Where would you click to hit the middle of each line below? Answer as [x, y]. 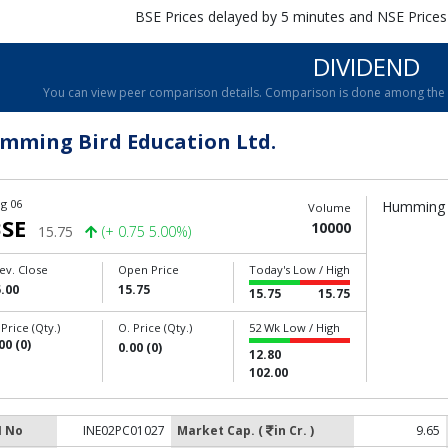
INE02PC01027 [124, 430]
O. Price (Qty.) [155, 327]
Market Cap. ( [221, 430]
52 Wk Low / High [295, 327]
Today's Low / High [300, 269]
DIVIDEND [366, 66]
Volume [329, 207]
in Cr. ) [294, 430]
